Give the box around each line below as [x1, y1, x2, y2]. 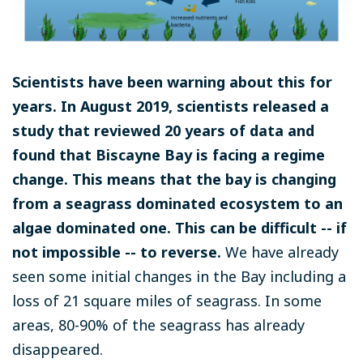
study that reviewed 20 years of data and [12, 121, 314, 141]
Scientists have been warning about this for [12, 72, 332, 92]
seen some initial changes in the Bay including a [12, 267, 346, 287]
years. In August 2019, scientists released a [12, 96, 329, 117]
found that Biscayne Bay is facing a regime [12, 145, 325, 165]
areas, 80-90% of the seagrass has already [12, 315, 305, 335]
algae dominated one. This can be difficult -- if [12, 218, 347, 238]
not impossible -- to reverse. [12, 242, 221, 263]
